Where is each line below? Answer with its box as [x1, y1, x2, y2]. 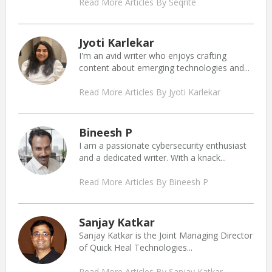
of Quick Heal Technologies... [78, 241, 192, 253]
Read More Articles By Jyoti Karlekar [78, 86, 220, 98]
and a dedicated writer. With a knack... [78, 151, 226, 163]
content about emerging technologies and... [78, 61, 250, 73]
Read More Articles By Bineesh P [78, 175, 208, 188]
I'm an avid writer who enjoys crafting [78, 49, 226, 61]
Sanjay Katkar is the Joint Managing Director [78, 229, 253, 241]
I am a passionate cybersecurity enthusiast [78, 139, 246, 151]
